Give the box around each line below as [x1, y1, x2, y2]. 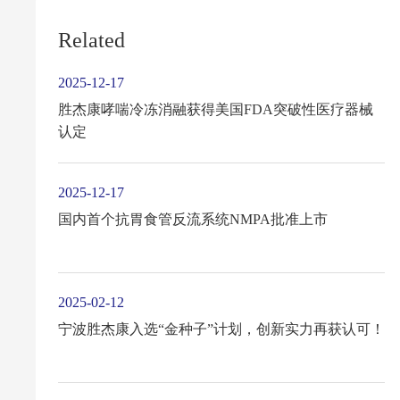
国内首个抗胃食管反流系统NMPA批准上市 [57, 212, 328, 228]
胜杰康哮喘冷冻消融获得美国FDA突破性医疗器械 [57, 102, 373, 118]
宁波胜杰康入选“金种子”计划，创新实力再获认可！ [57, 321, 385, 337]
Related [57, 28, 125, 52]
